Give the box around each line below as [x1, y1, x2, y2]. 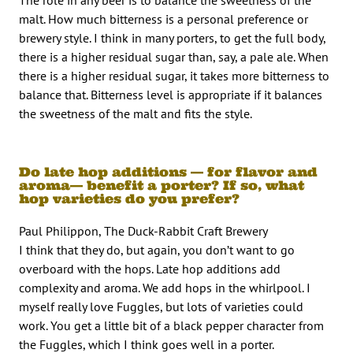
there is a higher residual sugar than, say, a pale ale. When [19, 48, 329, 65]
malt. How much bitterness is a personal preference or [19, 10, 308, 27]
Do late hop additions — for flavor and [19, 163, 318, 180]
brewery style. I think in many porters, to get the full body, [19, 29, 325, 46]
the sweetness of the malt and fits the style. [19, 105, 252, 121]
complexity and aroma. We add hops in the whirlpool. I [19, 279, 310, 295]
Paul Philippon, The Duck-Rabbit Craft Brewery [19, 222, 268, 239]
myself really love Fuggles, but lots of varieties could [19, 298, 303, 314]
